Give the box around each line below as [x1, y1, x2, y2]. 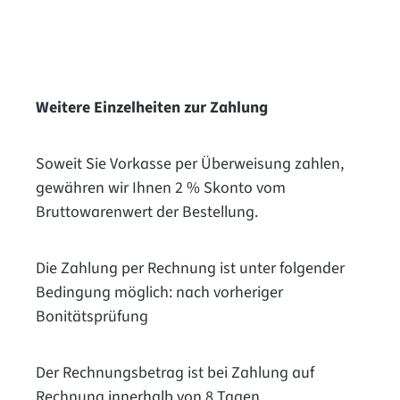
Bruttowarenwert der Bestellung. [36, 200, 258, 223]
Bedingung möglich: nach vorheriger [36, 280, 283, 304]
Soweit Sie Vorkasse [36, 152, 171, 175]
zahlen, [295, 152, 344, 175]
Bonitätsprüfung [36, 304, 148, 328]
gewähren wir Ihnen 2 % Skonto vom [36, 176, 286, 199]
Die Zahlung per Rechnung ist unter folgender [36, 256, 345, 279]
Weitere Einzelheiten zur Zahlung [36, 96, 268, 119]
